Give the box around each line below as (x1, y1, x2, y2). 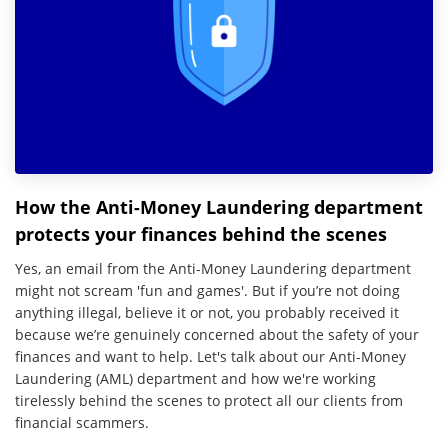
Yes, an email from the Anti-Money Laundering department (15, 258, 411, 278)
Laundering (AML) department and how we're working (15, 368, 376, 388)
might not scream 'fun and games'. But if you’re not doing (15, 280, 400, 300)
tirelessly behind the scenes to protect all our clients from (15, 390, 403, 410)
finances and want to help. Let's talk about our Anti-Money (15, 346, 406, 366)
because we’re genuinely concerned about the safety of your (15, 324, 419, 344)
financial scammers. (15, 412, 149, 432)
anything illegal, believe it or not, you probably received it (15, 302, 399, 322)
